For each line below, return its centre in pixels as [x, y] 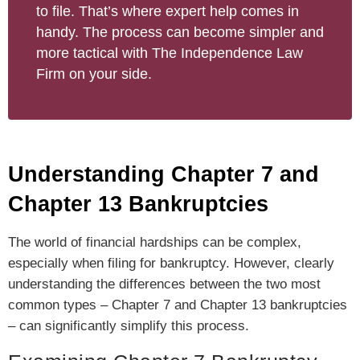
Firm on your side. [94, 74]
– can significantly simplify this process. [129, 325]
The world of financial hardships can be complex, [155, 242]
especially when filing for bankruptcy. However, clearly [171, 263]
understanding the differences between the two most [164, 284]
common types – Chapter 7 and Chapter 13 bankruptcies [178, 305]
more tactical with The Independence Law [170, 53]
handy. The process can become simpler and [180, 32]
